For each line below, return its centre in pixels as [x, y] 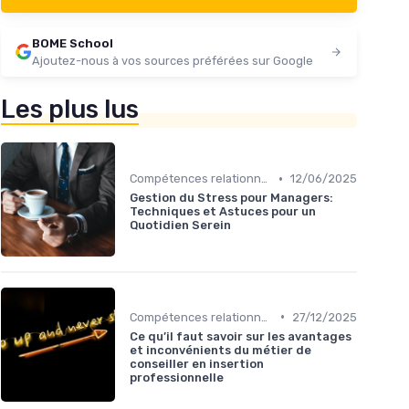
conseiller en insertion [197, 363]
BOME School [73, 43]
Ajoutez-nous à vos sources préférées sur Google [173, 61]
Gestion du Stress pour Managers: [231, 198]
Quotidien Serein [180, 225]
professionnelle [177, 377]
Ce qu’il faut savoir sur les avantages [241, 336]
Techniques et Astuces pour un [223, 212]
